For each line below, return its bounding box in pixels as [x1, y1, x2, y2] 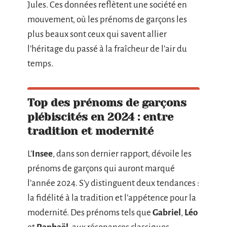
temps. [27, 58, 53, 68]
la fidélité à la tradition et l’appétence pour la [27, 193, 196, 203]
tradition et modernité [27, 124, 154, 137]
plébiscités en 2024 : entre [27, 110, 173, 123]
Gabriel [153, 207, 181, 217]
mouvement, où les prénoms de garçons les [27, 14, 187, 24]
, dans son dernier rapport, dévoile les [53, 148, 192, 159]
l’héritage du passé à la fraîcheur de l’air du [27, 44, 187, 54]
